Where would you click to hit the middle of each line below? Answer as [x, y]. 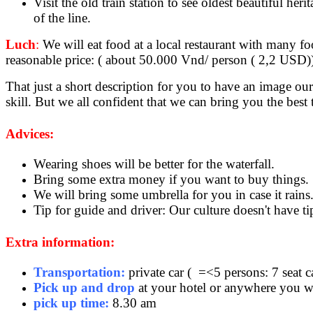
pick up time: [71, 303]
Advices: [30, 134]
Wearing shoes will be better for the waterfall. [154, 164]
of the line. [64, 18]
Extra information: [60, 242]
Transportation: [79, 272]
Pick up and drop [84, 287]
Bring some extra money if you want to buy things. [171, 180]
